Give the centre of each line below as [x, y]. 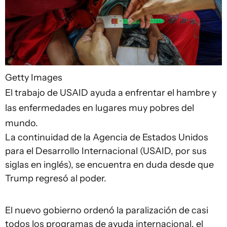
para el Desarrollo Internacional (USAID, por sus [106, 151]
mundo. [22, 123]
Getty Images [34, 77]
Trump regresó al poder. [56, 178]
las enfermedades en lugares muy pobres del [100, 108]
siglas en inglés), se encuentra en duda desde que [109, 164]
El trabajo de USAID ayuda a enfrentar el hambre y [111, 92]
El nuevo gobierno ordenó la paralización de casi [107, 210]
